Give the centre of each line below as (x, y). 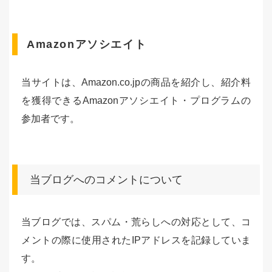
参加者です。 (50, 119)
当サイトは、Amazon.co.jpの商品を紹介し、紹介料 (136, 82)
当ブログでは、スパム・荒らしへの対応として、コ (136, 222)
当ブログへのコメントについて (106, 180)
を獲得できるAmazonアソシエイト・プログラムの (136, 100)
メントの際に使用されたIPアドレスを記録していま (136, 240)
